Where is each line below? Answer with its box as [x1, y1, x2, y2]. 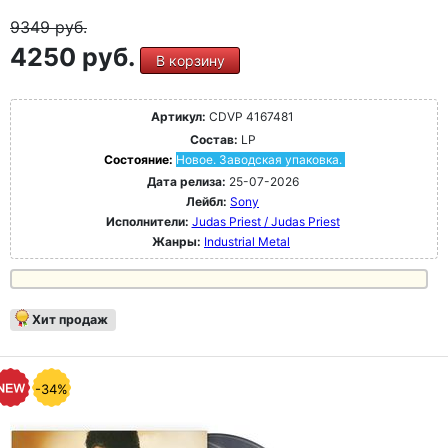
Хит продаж [32, 312, 108, 327]
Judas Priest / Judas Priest [191, 214, 340, 229]
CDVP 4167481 [206, 109, 294, 124]
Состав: [189, 132, 238, 147]
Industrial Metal [204, 234, 290, 249]
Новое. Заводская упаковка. [175, 152, 342, 167]
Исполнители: [105, 214, 192, 229]
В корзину [155, 52, 225, 69]
